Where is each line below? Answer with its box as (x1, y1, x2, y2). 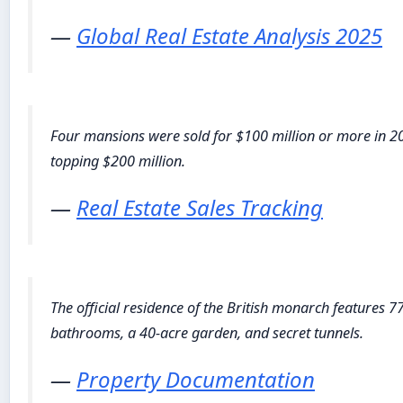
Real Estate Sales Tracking (76, 193, 323, 223)
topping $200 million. (50, 151, 185, 172)
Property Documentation (76, 364, 315, 395)
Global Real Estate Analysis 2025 (76, 21, 382, 51)
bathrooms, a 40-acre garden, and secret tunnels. (50, 323, 363, 344)
